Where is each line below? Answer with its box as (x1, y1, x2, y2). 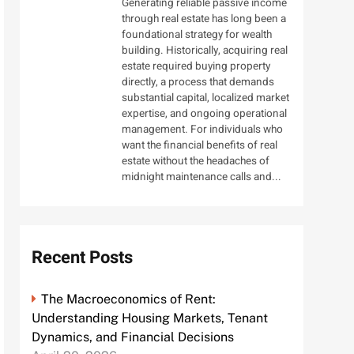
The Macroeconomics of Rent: (41, 292, 217, 307)
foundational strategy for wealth (121, 27, 272, 43)
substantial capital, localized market (121, 90, 289, 107)
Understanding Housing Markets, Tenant (32, 311, 269, 326)
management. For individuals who (121, 122, 283, 138)
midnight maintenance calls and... (121, 169, 281, 186)
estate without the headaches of (121, 153, 269, 170)
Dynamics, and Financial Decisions (32, 330, 235, 345)
